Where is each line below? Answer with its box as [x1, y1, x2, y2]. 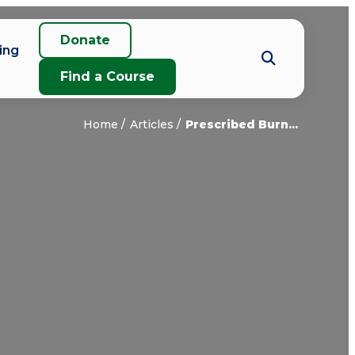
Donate [60, 32, 111, 48]
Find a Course [60, 69, 155, 84]
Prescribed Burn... [185, 117, 298, 132]
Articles [130, 117, 174, 132]
